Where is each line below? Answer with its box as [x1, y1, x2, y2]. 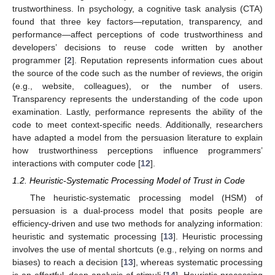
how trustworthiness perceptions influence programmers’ [12, 145, 263, 156]
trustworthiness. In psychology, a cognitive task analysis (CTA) [12, 4, 263, 14]
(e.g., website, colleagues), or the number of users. [12, 81, 263, 91]
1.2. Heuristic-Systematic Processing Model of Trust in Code [12, 176, 245, 186]
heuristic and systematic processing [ [12, 231, 163, 242]
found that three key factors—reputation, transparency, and [12, 17, 263, 27]
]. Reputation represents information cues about [71, 55, 263, 66]
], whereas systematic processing [133, 257, 263, 268]
